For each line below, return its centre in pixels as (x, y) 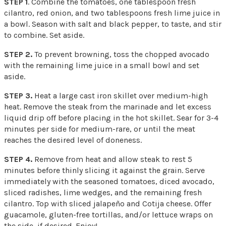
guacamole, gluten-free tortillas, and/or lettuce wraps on (108, 214)
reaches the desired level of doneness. (73, 140)
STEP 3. (18, 95)
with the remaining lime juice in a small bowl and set (102, 65)
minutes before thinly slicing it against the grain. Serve (104, 170)
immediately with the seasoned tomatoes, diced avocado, (109, 181)
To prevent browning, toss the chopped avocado (121, 54)
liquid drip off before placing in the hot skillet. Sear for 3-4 (111, 118)
